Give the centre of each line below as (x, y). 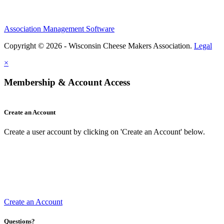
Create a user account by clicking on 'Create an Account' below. (104, 131)
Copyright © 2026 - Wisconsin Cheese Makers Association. (99, 46)
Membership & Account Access (67, 82)
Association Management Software (59, 29)
